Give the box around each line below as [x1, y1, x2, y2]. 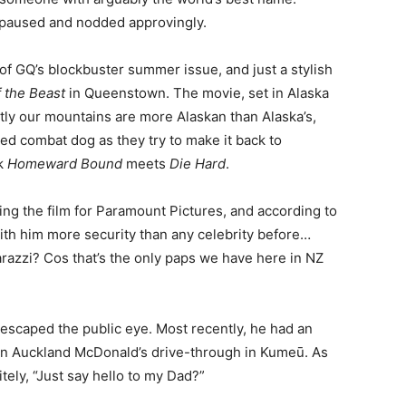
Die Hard [169, 155, 226, 173]
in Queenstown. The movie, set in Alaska [65, 84, 329, 102]
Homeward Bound [7, 155, 122, 173]
